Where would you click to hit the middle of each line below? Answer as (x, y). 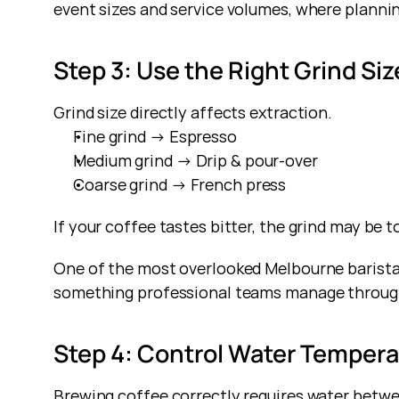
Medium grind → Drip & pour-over (195, 160)
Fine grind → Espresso (155, 136)
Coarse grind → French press (180, 184)
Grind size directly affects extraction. (193, 112)
